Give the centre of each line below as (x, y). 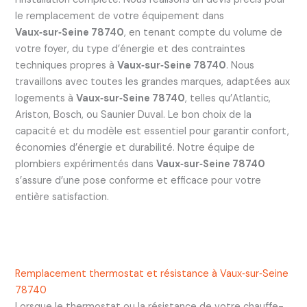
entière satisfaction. (62, 197)
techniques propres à (66, 66)
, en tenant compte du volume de (203, 33)
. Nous (240, 66)
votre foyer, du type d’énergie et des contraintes (130, 49)
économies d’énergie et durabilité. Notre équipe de (135, 148)
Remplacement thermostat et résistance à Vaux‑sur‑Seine (151, 273)
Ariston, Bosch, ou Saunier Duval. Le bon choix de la (133, 115)
